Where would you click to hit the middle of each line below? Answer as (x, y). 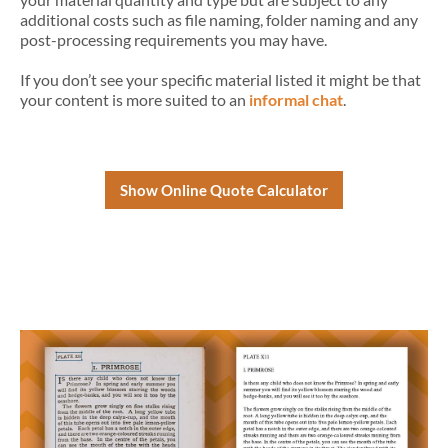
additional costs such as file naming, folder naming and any (219, 19)
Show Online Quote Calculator (224, 189)
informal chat (296, 99)
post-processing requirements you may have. (173, 39)
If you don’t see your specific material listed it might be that (220, 79)
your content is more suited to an (134, 99)
